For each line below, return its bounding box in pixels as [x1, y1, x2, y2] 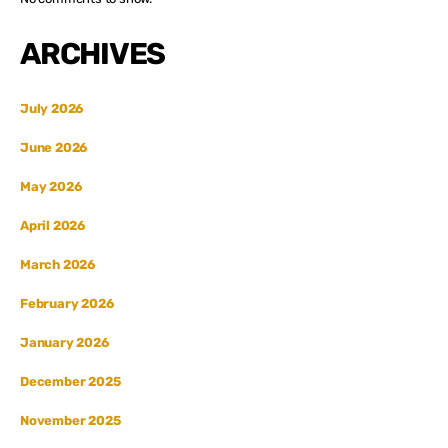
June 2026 [20, 139, 88, 155]
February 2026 [20, 295, 114, 311]
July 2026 [20, 100, 84, 116]
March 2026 [20, 256, 96, 272]
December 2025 [20, 373, 121, 389]
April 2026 [20, 217, 86, 233]
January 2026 [20, 334, 109, 350]
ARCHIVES [20, 35, 166, 72]
